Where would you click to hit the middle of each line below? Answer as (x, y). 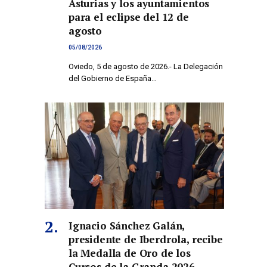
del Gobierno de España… (113, 79)
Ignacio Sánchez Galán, (127, 226)
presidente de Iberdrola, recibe (146, 240)
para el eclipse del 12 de (129, 17)
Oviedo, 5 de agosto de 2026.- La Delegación (146, 67)
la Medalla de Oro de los (130, 253)
